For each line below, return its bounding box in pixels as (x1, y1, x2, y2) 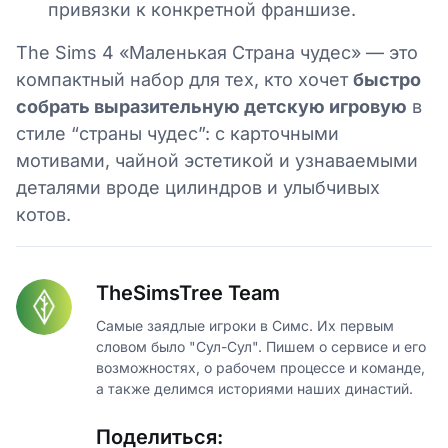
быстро (353, 69, 421, 91)
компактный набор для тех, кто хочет (16, 69, 353, 91)
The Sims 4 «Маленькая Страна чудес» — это (16, 42, 418, 64)
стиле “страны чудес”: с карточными (16, 123, 339, 145)
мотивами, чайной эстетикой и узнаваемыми (16, 150, 418, 172)
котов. (16, 204, 71, 226)
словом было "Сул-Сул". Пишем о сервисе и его (96, 338, 426, 356)
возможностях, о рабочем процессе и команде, (96, 359, 425, 377)
